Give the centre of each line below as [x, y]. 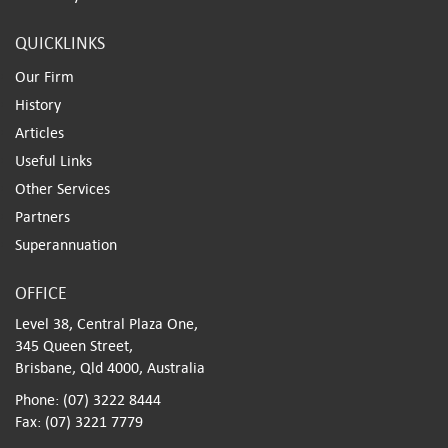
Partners [42, 216]
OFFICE [41, 293]
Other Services [62, 188]
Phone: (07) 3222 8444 [88, 399]
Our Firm [44, 76]
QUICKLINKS [60, 43]
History [38, 104]
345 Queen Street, [74, 345]
